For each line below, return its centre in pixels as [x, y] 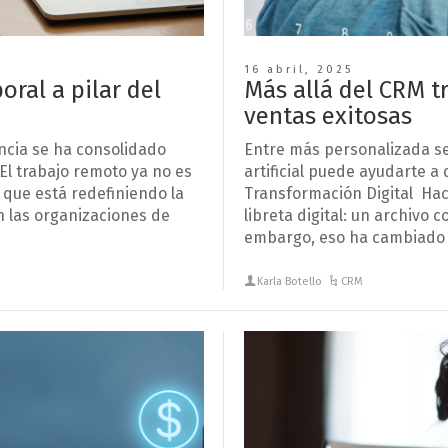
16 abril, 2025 [298, 69]
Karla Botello [290, 281]
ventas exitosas [328, 115]
